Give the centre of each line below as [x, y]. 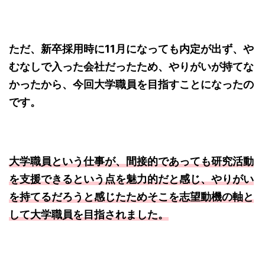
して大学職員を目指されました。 [89, 215]
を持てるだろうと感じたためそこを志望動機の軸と [131, 197]
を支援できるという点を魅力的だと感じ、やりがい [131, 179]
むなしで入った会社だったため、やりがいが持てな [131, 67]
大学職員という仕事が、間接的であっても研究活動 [131, 161]
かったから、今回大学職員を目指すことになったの [131, 85]
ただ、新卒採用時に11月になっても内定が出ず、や [131, 49]
